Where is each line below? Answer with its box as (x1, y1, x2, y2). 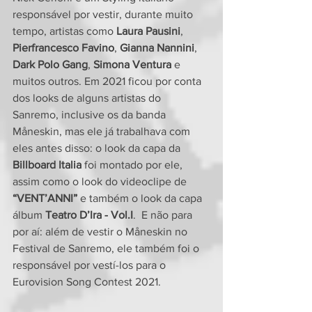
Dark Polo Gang (13, 58, 88, 70)
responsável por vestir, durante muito (13, 8, 196, 20)
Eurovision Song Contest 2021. (13, 276, 164, 288)
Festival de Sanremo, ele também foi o (13, 242, 202, 254)
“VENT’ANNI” (13, 192, 77, 204)
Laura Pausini (116, 25, 180, 37)
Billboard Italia (13, 159, 81, 171)
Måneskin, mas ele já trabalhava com (13, 125, 193, 137)
